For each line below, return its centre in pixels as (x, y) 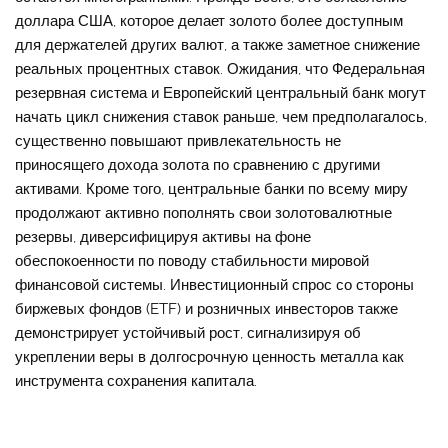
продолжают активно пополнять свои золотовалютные (204, 213)
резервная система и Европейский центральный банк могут (221, 93)
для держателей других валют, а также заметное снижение (218, 45)
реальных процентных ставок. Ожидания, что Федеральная (220, 69)
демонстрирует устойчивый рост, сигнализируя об (188, 333)
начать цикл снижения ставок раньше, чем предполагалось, (221, 117)
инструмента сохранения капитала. (136, 381)
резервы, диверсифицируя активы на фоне (163, 237)
